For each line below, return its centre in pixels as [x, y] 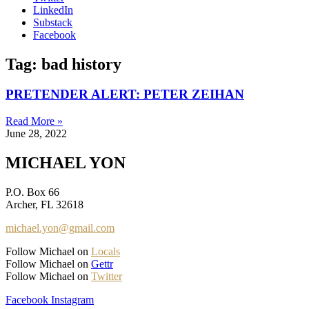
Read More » [34, 121]
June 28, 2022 [36, 134]
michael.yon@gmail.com [60, 228]
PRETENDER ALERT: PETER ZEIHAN [125, 94]
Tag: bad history [63, 64]
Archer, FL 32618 [44, 205]
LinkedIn [53, 10]
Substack [53, 22]
